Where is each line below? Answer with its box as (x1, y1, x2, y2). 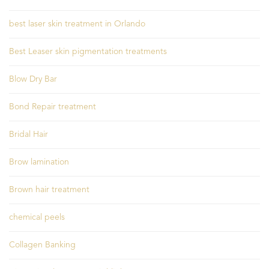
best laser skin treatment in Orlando (9, 19, 145, 28)
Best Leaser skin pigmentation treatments (9, 47, 167, 56)
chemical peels (9, 213, 65, 222)
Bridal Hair (9, 130, 48, 139)
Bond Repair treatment (9, 102, 96, 111)
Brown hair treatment (9, 185, 89, 194)
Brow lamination (9, 157, 69, 166)
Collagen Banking (9, 240, 76, 249)
